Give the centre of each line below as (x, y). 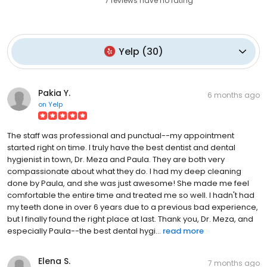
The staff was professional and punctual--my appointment (121, 135)
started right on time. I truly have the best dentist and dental (121, 147)
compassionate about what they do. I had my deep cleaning (124, 171)
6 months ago (234, 95)
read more (183, 231)
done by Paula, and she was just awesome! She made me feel (128, 183)
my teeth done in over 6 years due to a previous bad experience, (133, 207)
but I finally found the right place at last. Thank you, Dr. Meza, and (130, 219)
